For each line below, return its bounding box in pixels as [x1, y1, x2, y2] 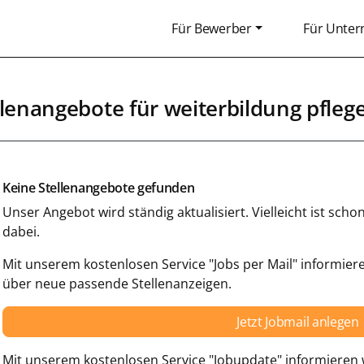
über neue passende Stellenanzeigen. [2, 275, 232, 292]
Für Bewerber [171, 19, 252, 37]
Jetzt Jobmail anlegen [236, 313, 359, 331]
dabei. [2, 223, 40, 240]
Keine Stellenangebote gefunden [2, 179, 195, 197]
